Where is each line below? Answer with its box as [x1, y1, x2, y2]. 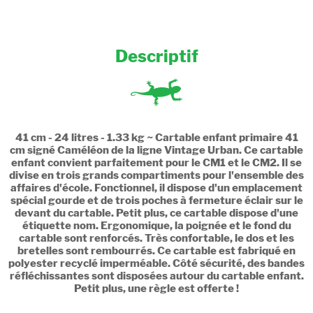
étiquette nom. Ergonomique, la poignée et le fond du [22, 219, 291, 233]
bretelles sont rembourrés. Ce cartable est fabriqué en [17, 245, 296, 258]
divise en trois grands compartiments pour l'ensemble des [9, 169, 304, 182]
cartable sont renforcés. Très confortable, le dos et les [19, 232, 294, 245]
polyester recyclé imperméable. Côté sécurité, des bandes [8, 257, 305, 270]
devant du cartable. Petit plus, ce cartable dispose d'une [15, 207, 298, 220]
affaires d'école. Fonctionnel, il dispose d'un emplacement [10, 182, 303, 195]
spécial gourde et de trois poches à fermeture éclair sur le [10, 194, 303, 208]
